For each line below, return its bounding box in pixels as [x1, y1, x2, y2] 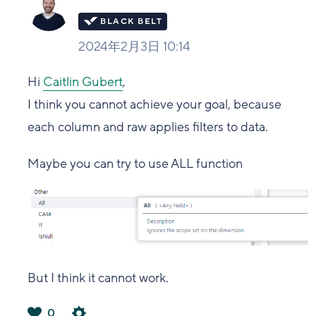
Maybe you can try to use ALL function [28, 154, 243, 172]
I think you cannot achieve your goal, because [28, 95, 282, 113]
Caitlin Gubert [43, 73, 123, 90]
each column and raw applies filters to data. [28, 118, 269, 135]
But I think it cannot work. [28, 269, 169, 287]
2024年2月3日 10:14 [78, 37, 191, 55]
